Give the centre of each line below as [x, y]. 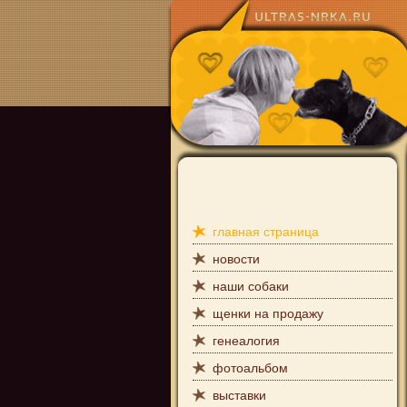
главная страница [266, 232]
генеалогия [246, 341]
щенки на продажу [268, 313]
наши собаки [251, 286]
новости [236, 259]
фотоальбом [250, 368]
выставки [239, 395]
